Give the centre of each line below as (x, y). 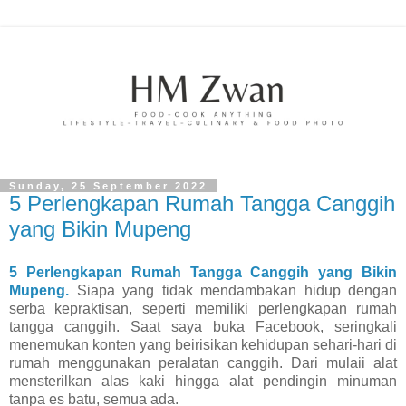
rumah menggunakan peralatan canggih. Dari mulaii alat (203, 362)
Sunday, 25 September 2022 (108, 186)
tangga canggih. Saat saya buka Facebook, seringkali (203, 326)
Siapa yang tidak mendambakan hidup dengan (233, 290)
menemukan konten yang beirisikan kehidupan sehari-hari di (203, 344)
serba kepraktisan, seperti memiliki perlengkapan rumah (203, 308)
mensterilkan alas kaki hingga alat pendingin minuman (203, 381)
